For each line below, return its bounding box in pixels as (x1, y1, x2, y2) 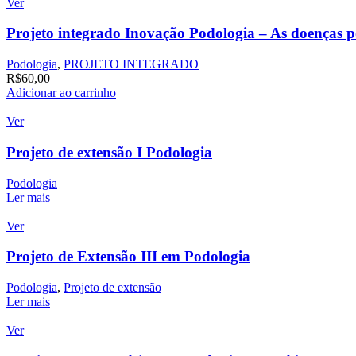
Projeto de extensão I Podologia (6, 143, 212, 161)
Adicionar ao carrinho (6, 86, 116, 100)
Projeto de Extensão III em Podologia (6, 248, 250, 265)
